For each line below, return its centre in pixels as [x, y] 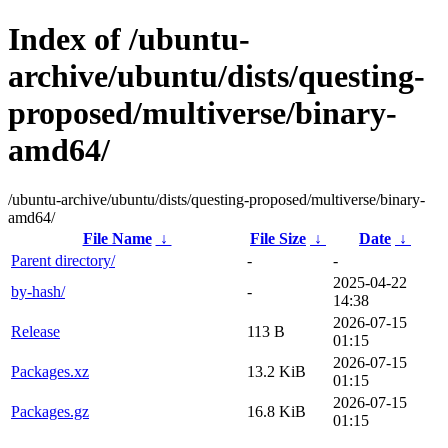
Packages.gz [50, 411]
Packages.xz [50, 371]
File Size [278, 238]
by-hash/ [38, 291]
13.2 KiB [276, 371]
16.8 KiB [276, 411]
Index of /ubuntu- [129, 39]
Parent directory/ [63, 260]
